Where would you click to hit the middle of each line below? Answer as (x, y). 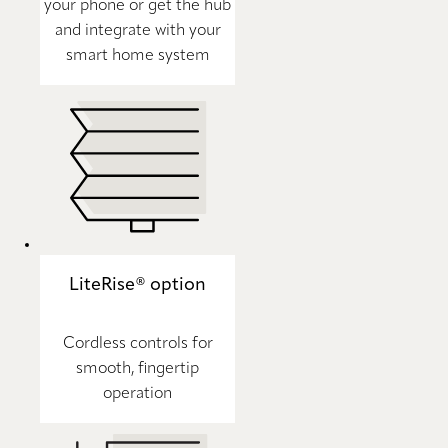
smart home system (137, 55)
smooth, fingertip (137, 369)
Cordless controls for (137, 344)
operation (137, 394)
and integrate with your (137, 30)
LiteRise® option (137, 284)
